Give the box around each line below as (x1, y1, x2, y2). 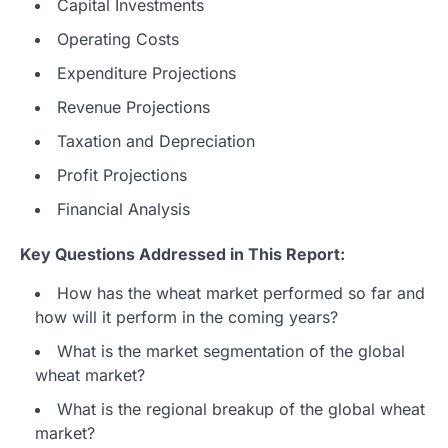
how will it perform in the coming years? (35, 306, 338, 327)
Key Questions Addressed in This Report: (20, 243, 345, 264)
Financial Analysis (57, 198, 190, 219)
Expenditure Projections (57, 62, 236, 83)
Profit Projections (57, 164, 187, 185)
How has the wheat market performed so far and (57, 282, 425, 303)
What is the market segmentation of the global (57, 340, 405, 361)
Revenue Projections (57, 96, 210, 117)
